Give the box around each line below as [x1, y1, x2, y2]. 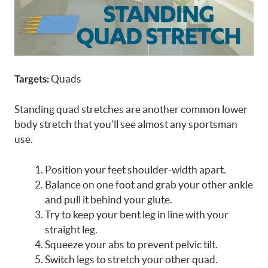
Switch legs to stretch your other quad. [45, 253, 218, 265]
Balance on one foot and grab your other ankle [45, 178, 253, 190]
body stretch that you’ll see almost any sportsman [14, 118, 237, 130]
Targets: [14, 74, 49, 84]
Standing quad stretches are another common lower [14, 103, 248, 115]
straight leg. [45, 223, 98, 235]
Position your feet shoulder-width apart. [45, 163, 226, 175]
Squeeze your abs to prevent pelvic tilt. [45, 238, 218, 250]
